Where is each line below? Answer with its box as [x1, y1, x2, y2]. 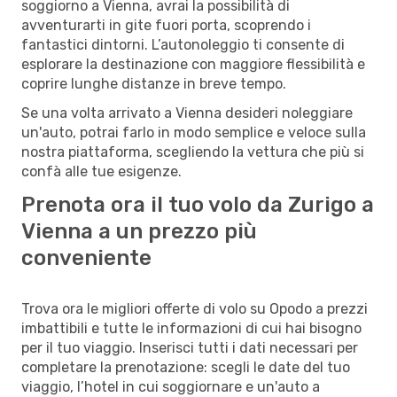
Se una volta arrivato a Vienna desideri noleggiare [21, 104, 353, 121]
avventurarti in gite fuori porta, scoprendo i [21, 16, 311, 34]
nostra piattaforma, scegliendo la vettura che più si [21, 143, 364, 160]
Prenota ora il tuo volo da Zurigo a [21, 191, 374, 217]
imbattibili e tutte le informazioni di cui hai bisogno [21, 319, 362, 337]
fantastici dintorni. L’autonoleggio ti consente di [21, 35, 345, 53]
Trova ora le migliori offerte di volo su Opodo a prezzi [21, 300, 368, 317]
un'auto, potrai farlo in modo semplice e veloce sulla [21, 123, 366, 141]
